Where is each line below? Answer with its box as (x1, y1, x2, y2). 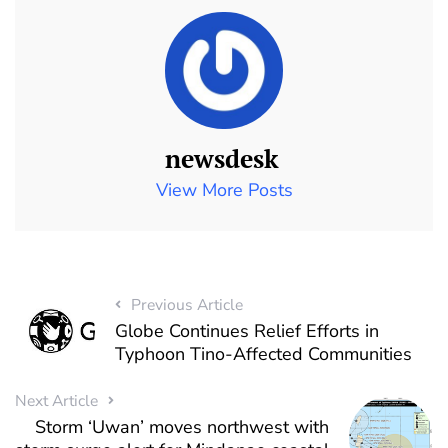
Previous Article (130, 294, 243, 317)
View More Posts (155, 178, 293, 203)
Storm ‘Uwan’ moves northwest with (35, 414, 330, 439)
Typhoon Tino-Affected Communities (114, 342, 412, 367)
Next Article (15, 389, 98, 412)
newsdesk (164, 142, 279, 176)
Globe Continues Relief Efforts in (114, 319, 379, 344)
